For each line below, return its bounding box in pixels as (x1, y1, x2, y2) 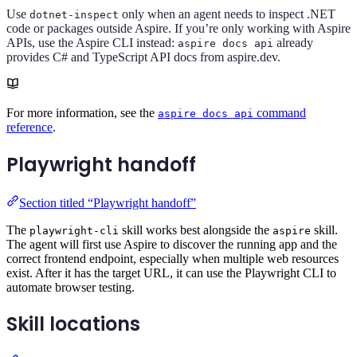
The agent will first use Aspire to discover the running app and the (6, 237, 337, 251)
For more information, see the (6, 105, 158, 120)
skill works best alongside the (119, 222, 273, 237)
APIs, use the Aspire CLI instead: (6, 35, 178, 49)
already (273, 35, 313, 49)
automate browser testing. (6, 280, 135, 294)
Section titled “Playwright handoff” (19, 195, 196, 210)
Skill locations (6, 311, 140, 338)
